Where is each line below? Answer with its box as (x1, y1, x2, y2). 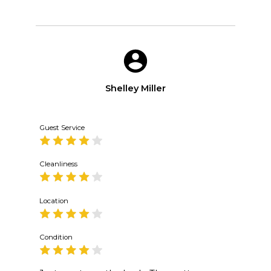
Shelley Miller (105, 83, 166, 94)
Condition (39, 233, 73, 242)
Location (39, 196, 68, 205)
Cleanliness (39, 160, 77, 169)
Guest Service (39, 123, 85, 132)
